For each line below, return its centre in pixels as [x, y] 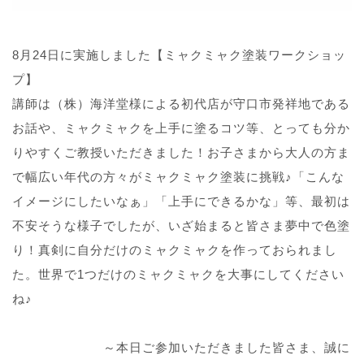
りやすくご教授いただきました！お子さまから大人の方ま [181, 152]
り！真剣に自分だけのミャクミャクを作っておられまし [175, 249]
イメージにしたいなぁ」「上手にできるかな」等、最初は [181, 201]
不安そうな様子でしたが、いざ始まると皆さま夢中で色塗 [181, 225]
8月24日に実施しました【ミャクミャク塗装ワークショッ [179, 54]
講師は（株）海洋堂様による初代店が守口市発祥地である [181, 103]
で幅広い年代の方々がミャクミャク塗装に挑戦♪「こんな [178, 176]
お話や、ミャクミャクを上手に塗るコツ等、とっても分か [181, 128]
